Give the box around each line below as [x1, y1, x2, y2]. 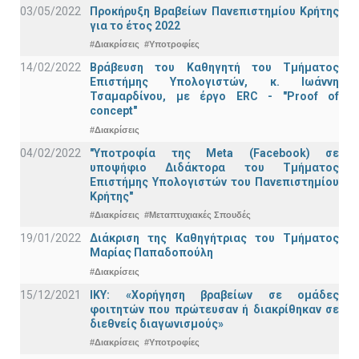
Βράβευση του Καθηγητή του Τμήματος [90, 61, 339, 75]
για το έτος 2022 [90, 18, 180, 32]
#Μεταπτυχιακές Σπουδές [144, 210, 251, 220]
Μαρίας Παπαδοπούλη [90, 246, 213, 260]
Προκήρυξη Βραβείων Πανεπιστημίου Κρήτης [90, 4, 339, 18]
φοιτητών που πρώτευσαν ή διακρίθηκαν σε [90, 302, 339, 316]
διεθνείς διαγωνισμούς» [90, 317, 224, 330]
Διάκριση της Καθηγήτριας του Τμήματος [90, 232, 339, 245]
